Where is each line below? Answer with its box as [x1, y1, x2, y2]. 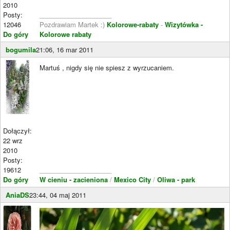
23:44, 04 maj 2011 [29, 190, 86, 200]
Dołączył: [3, 126, 32, 136]
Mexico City [114, 175, 151, 184]
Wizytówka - [165, 20, 203, 29]
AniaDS [6, 190, 29, 200]
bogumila [6, 45, 36, 54]
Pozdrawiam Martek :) [40, 20, 107, 29]
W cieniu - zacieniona [40, 175, 108, 184]
